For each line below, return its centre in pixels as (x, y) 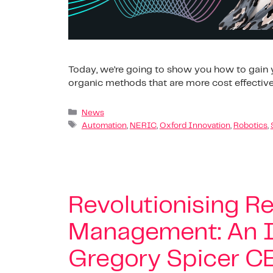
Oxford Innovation (195, 126)
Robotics (250, 126)
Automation (104, 126)
